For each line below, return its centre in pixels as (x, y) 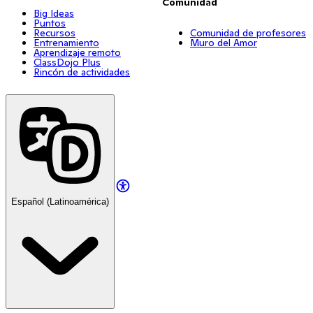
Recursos (54, 32)
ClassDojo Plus (67, 62)
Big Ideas (54, 13)
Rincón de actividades (82, 72)
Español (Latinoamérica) (60, 201)
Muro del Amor (224, 42)
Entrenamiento (66, 42)
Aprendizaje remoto (77, 52)
